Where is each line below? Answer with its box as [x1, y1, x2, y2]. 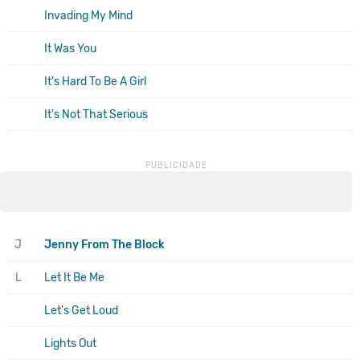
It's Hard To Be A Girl [44, 74, 146, 88]
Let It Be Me [44, 270, 104, 284]
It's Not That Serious [44, 107, 148, 121]
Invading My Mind [44, 8, 133, 22]
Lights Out [44, 336, 96, 350]
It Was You [44, 41, 96, 55]
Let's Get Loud [44, 303, 118, 317]
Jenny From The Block [44, 237, 165, 252]
